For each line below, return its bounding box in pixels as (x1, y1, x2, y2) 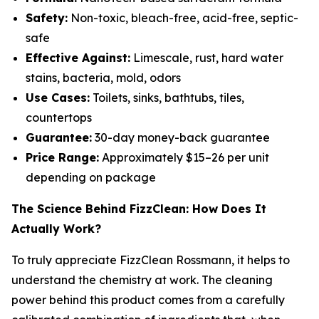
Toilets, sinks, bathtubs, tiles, (90, 90, 244, 105)
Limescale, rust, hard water (130, 50, 283, 65)
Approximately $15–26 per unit (99, 150, 269, 164)
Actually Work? (11, 221, 101, 236)
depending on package (26, 169, 156, 184)
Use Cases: (26, 90, 90, 105)
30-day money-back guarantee (92, 130, 270, 145)
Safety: (26, 10, 68, 25)
